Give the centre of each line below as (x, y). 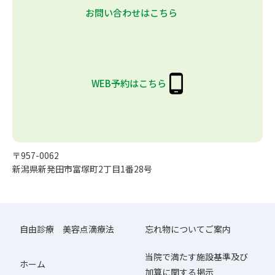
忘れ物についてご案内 (188, 229)
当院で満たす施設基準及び (196, 256)
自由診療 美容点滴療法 (67, 229)
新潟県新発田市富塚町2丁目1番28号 (83, 168)
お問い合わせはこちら (132, 12)
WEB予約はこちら (129, 83)
